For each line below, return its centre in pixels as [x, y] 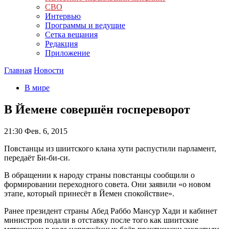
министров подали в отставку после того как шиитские [101, 220]
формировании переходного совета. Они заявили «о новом [107, 184]
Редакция [61, 44]
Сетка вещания [71, 35]
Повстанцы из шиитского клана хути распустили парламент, [110, 148]
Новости [49, 70]
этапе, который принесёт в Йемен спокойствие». [89, 193]
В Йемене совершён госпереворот [97, 109]
